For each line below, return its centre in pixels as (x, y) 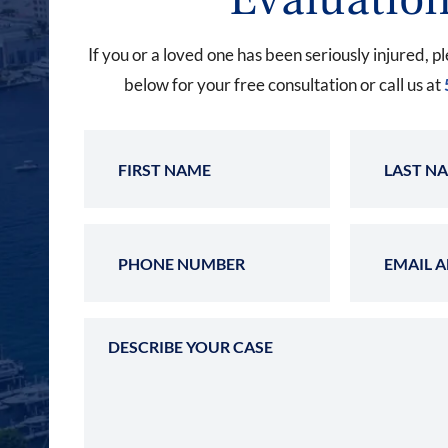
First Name (244, 142)
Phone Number (259, 236)
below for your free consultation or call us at (284, 84)
